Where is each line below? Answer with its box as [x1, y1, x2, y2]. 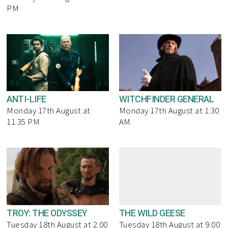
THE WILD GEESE [119, 207, 185, 221]
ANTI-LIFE [7, 93, 46, 107]
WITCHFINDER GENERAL [119, 93, 214, 107]
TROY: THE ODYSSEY [7, 207, 87, 221]
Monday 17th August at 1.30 [119, 105, 219, 117]
